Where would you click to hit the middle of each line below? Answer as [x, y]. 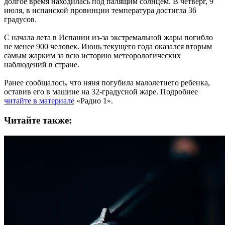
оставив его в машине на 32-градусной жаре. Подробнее [101, 92]
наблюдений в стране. [42, 65]
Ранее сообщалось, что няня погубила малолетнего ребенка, [107, 83]
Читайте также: [38, 121]
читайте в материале [39, 101]
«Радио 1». [94, 101]
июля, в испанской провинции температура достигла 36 [100, 11]
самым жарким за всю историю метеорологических [92, 56]
